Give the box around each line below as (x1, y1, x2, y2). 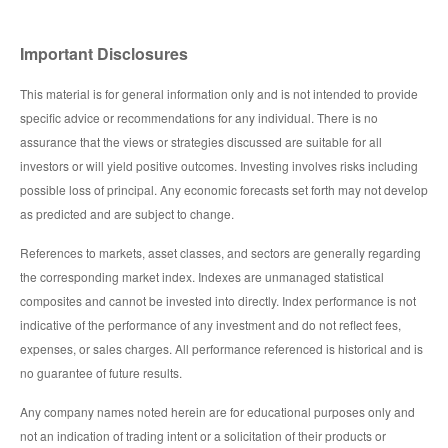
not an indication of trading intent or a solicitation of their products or (20, 427, 386, 445)
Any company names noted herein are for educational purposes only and (20, 403, 415, 421)
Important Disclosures (20, 42, 188, 66)
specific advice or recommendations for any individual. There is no (20, 109, 378, 127)
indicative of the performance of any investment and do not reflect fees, (20, 316, 401, 334)
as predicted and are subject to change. (20, 205, 234, 223)
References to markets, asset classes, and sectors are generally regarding (20, 244, 421, 262)
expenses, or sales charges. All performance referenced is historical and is (20, 340, 423, 358)
